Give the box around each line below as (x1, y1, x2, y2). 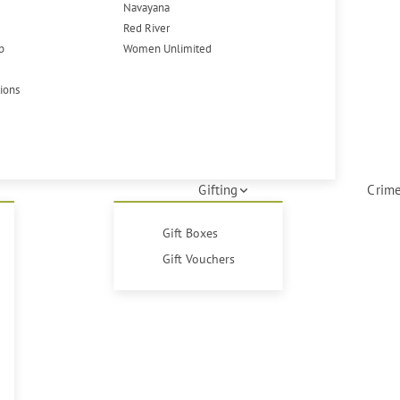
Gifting (198, 180, 238, 198)
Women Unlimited (123, 39, 212, 56)
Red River (123, 19, 170, 36)
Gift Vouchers (162, 250, 235, 267)
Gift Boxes (162, 224, 218, 241)
